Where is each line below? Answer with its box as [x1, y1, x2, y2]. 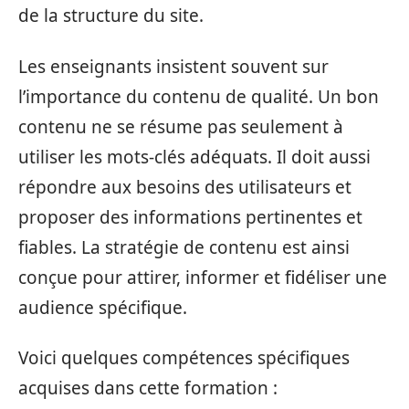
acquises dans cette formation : [18, 376, 278, 401]
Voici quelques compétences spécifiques [18, 346, 350, 371]
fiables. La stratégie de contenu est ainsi [18, 235, 350, 259]
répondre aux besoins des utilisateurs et [18, 174, 351, 199]
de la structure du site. [18, 4, 204, 28]
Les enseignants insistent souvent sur [18, 54, 329, 79]
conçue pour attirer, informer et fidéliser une [18, 265, 387, 289]
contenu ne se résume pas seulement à [18, 114, 343, 139]
